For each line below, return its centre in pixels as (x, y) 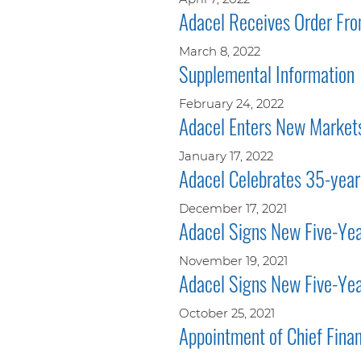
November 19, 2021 (233, 260)
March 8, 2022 (220, 51)
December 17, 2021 (233, 208)
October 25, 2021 (227, 313)
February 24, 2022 (231, 103)
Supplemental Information (267, 73)
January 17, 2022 (226, 156)
